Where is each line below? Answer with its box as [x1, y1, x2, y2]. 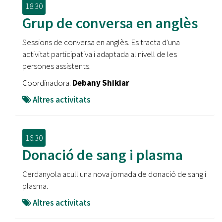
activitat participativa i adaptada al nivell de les [22, 49, 177, 59]
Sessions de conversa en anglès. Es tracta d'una [22, 37, 180, 48]
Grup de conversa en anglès [22, 13, 198, 32]
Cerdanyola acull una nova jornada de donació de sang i [22, 168, 206, 179]
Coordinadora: [22, 77, 72, 88]
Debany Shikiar [72, 77, 129, 88]
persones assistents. [22, 60, 91, 71]
